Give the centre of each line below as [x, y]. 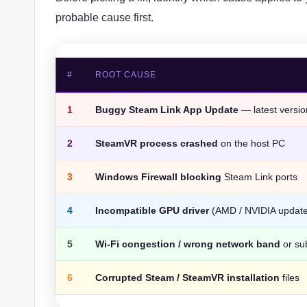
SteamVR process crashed [157, 143]
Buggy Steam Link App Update [167, 109]
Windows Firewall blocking [159, 176]
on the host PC [252, 143]
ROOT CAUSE [126, 74]
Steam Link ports [260, 176]
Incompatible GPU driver [152, 210]
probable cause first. [105, 17]
